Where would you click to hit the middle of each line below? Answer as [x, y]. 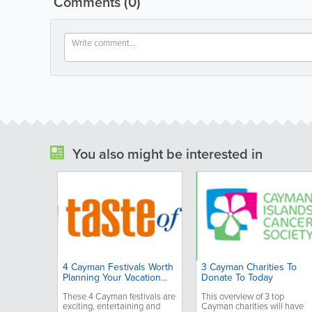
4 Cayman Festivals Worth [118, 267]
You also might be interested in [167, 154]
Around [78, 288]
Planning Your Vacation [111, 277]
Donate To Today [237, 277]
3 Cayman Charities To [249, 267]
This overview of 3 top [242, 296]
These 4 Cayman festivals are [119, 296]
